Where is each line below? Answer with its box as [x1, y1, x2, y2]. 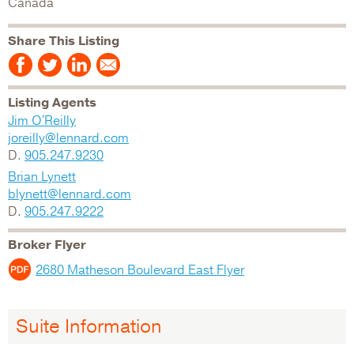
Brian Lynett [8, 168, 76, 186]
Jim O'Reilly [8, 111, 76, 130]
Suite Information [16, 313, 162, 339]
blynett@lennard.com [8, 185, 131, 203]
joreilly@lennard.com [8, 129, 129, 147]
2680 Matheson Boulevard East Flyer [36, 261, 244, 279]
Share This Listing [8, 32, 119, 50]
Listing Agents [8, 93, 96, 111]
